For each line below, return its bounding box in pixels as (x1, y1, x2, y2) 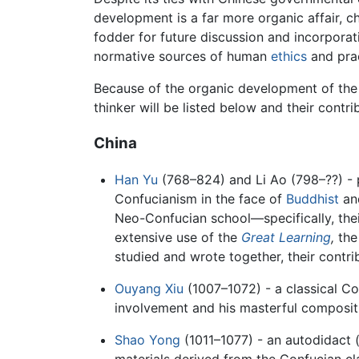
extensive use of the (114, 228, 241, 245)
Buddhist (285, 190, 339, 207)
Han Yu (114, 171, 158, 188)
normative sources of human (94, 48, 271, 65)
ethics (271, 48, 307, 65)
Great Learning (240, 228, 331, 245)
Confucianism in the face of (114, 190, 286, 207)
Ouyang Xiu (114, 280, 184, 296)
